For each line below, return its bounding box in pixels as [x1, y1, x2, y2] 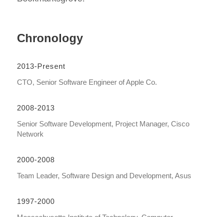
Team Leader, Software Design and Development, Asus [17, 171, 191, 180]
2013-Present [17, 62, 65, 70]
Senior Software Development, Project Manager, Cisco [17, 119, 189, 128]
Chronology [17, 31, 83, 45]
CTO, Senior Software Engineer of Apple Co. [17, 77, 157, 86]
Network [17, 129, 44, 138]
